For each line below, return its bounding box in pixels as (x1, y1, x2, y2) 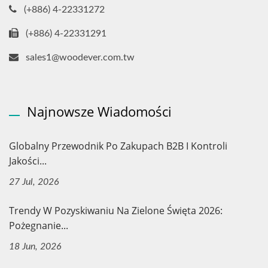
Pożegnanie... (9, 218, 68, 232)
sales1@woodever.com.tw (26, 52, 135, 62)
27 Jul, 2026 (9, 176, 59, 187)
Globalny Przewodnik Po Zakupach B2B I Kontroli (9, 139, 227, 153)
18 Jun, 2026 (9, 241, 62, 251)
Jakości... (9, 154, 47, 167)
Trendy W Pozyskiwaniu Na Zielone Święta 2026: (9, 203, 223, 217)
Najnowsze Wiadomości (27, 102, 172, 120)
